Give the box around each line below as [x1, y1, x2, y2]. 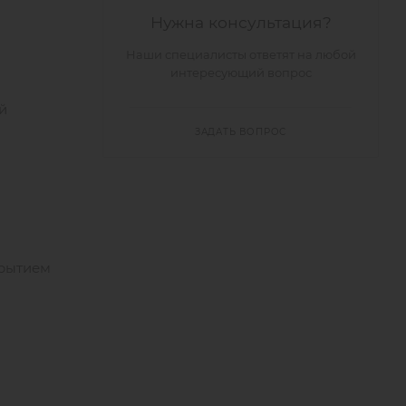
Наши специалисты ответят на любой [125, 46, 356, 62]
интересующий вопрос [169, 64, 312, 80]
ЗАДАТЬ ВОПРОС [194, 125, 287, 138]
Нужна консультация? [150, 12, 332, 32]
